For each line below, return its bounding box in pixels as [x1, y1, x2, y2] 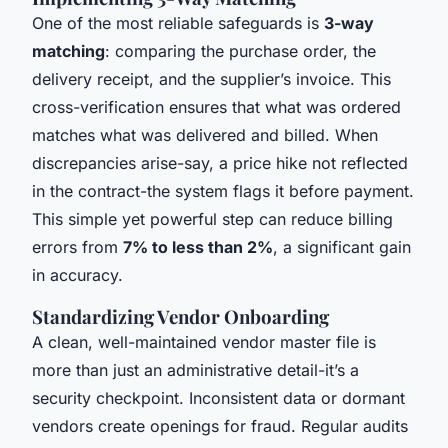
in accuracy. [32, 265, 123, 286]
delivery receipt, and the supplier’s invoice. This [32, 69, 391, 90]
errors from [32, 237, 123, 258]
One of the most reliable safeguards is [32, 13, 324, 34]
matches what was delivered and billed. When [32, 125, 378, 146]
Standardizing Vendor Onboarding [32, 304, 329, 330]
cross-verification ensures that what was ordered [32, 97, 401, 118]
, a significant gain [273, 237, 411, 258]
